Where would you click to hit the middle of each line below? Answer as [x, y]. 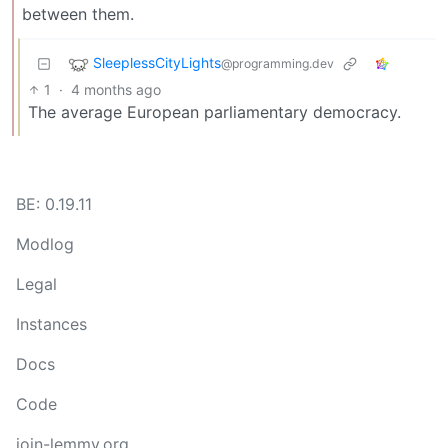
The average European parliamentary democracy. [214, 111]
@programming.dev [277, 64]
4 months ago [116, 89]
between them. [78, 13]
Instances [51, 324]
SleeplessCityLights [157, 63]
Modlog [45, 244]
